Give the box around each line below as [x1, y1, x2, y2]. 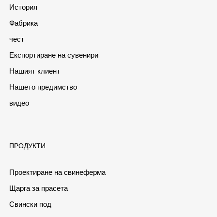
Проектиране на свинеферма [9, 167, 106, 177]
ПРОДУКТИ [9, 140, 46, 151]
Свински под [9, 199, 51, 209]
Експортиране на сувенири [9, 49, 98, 60]
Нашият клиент [9, 65, 60, 76]
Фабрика [9, 17, 38, 28]
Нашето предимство [9, 81, 77, 92]
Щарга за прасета [9, 183, 68, 193]
